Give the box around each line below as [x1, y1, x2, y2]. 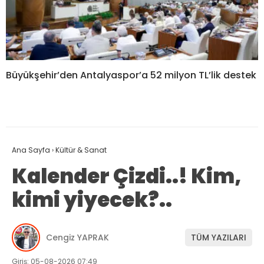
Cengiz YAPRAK [46, 231, 109, 243]
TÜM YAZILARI [191, 231, 246, 243]
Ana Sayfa [12, 145, 50, 156]
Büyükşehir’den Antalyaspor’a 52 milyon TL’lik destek [6, 68, 256, 82]
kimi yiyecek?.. [12, 186, 172, 214]
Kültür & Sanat [55, 145, 107, 156]
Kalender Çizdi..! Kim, [12, 162, 242, 191]
